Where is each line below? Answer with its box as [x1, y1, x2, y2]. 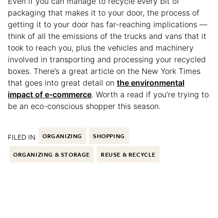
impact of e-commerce [8, 90, 91, 100]
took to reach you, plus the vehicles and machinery [8, 43, 194, 53]
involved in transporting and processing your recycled [8, 54, 206, 65]
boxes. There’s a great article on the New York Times [8, 66, 200, 76]
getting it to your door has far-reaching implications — [8, 19, 207, 30]
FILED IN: [8, 131, 37, 143]
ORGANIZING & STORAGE [13, 150, 90, 159]
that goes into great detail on [8, 78, 117, 88]
